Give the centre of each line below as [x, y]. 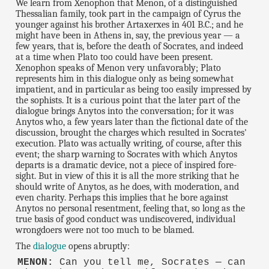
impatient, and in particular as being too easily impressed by [134, 89]
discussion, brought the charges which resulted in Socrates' [131, 132]
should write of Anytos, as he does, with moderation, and [128, 186]
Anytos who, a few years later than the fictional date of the [132, 122]
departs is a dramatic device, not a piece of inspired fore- [126, 165]
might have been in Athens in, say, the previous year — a [128, 35]
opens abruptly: [98, 246]
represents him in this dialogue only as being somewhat [125, 78]
